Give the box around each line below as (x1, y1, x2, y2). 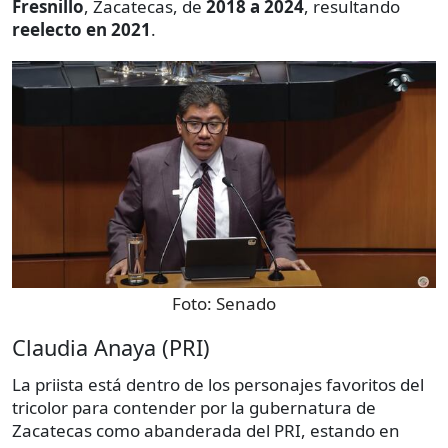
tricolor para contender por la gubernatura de (12, 395, 376, 419)
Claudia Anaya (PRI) (12, 332, 210, 362)
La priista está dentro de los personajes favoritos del (12, 372, 424, 396)
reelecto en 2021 (12, 18, 151, 42)
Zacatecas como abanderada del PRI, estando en (12, 418, 400, 442)
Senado (216, 291, 276, 315)
